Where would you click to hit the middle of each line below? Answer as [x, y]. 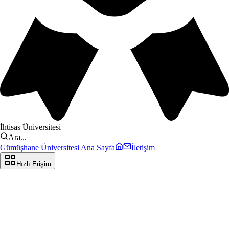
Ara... [17, 137]
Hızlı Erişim [34, 164]
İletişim [143, 147]
